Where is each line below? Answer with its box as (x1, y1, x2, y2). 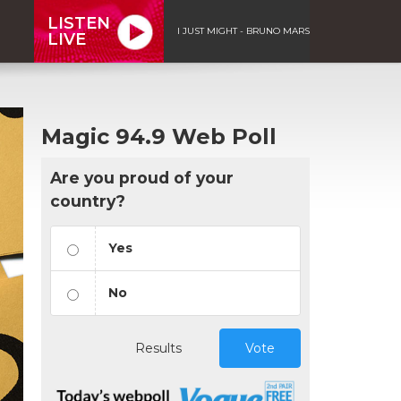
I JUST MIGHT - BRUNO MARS (177, 24, 310, 37)
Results (135, 339, 182, 356)
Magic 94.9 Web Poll (41, 123, 277, 149)
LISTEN (47, 13, 110, 33)
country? (50, 191, 125, 210)
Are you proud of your (50, 167, 234, 187)
